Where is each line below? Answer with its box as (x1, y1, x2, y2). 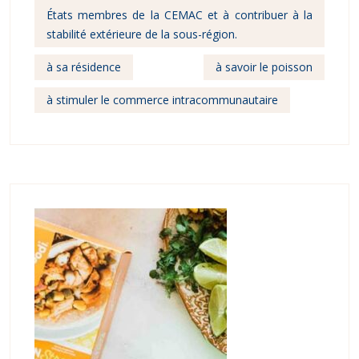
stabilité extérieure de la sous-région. (46, 26, 237, 42)
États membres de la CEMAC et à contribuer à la (46, 7, 313, 23)
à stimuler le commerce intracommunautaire (46, 92, 278, 108)
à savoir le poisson (216, 59, 313, 75)
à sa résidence (46, 59, 121, 75)
